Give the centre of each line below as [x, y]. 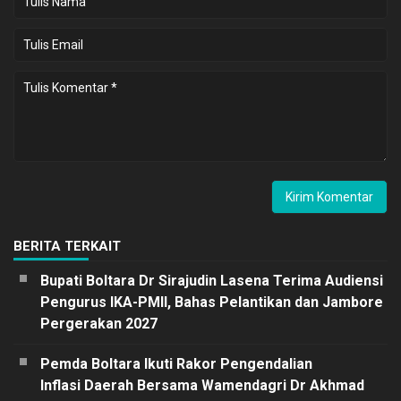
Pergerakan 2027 [99, 323]
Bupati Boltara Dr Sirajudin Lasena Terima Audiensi [212, 280]
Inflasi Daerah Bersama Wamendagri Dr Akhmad [202, 385]
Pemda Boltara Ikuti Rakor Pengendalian [176, 363]
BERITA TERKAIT [67, 246]
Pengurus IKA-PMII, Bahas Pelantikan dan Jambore [212, 302]
